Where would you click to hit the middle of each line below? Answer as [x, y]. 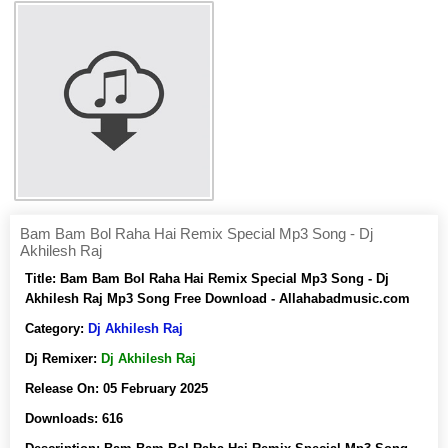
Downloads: [63, 418]
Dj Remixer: [63, 358]
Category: [56, 328]
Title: [42, 278]
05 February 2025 [155, 388]
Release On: [64, 388]
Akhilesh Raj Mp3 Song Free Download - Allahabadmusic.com [217, 298]
